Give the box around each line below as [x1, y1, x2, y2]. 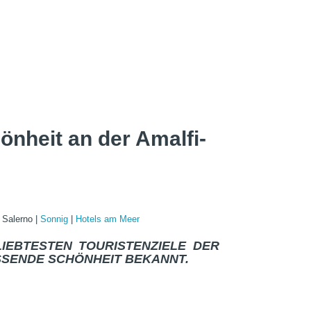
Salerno [2, 214, 35, 224]
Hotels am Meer [76, 214, 140, 224]
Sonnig [40, 214, 71, 224]
